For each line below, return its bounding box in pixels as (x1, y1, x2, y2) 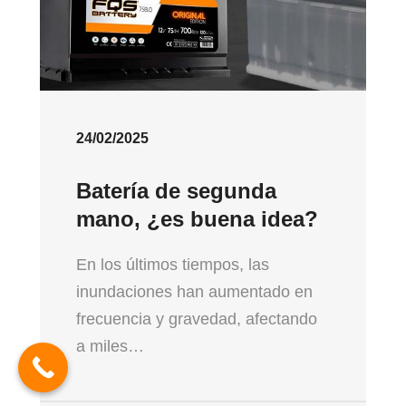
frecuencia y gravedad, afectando (76, 310, 317, 329)
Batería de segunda (76, 179, 276, 204)
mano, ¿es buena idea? (76, 207, 318, 232)
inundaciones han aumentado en (76, 283, 313, 302)
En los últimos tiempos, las (76, 256, 269, 275)
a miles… (76, 337, 144, 356)
